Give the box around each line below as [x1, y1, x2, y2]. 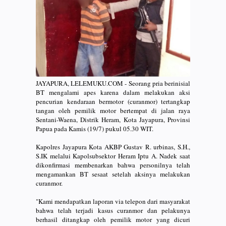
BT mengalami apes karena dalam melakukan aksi [36, 87, 190, 97]
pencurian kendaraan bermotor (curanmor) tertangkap [36, 96, 190, 106]
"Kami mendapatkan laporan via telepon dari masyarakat [36, 196, 190, 206]
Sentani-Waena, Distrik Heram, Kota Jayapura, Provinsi [36, 115, 190, 124]
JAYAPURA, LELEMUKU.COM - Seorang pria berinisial [36, 78, 190, 88]
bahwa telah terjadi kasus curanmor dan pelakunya [36, 205, 190, 215]
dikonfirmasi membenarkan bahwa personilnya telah [36, 160, 190, 169]
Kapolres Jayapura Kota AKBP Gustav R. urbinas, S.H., [36, 142, 190, 151]
